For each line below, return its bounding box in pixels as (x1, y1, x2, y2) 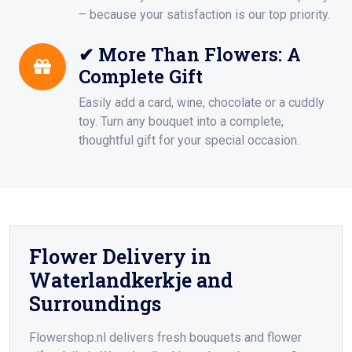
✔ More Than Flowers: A (79, 42, 301, 67)
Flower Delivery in (29, 244, 211, 270)
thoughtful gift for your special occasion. (79, 133, 299, 148)
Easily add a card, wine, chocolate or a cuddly (79, 95, 324, 111)
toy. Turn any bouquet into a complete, (79, 114, 284, 130)
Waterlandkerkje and (29, 267, 233, 294)
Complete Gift (79, 64, 203, 89)
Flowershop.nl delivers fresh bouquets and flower (29, 330, 302, 346)
